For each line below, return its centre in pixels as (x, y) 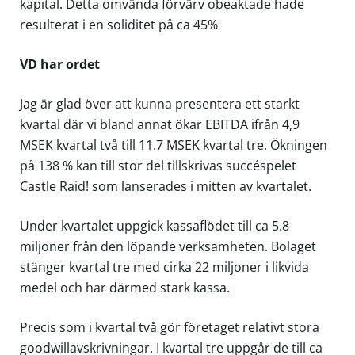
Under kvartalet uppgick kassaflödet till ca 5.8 (154, 225)
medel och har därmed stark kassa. (124, 287)
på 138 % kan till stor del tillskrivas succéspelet (158, 165)
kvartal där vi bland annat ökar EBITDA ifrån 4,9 (159, 124)
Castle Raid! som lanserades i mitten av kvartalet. (165, 186)
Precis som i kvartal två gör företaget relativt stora (169, 327)
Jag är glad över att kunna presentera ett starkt (159, 103)
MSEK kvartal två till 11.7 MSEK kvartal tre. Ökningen (173, 145)
